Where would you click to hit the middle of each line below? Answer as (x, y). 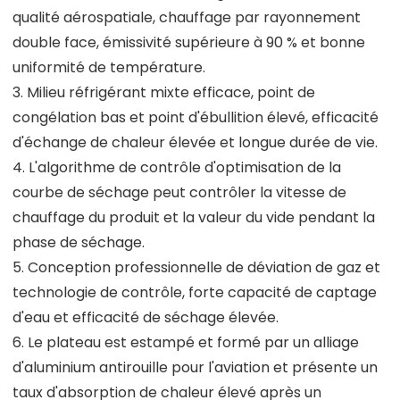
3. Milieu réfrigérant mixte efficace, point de (164, 92)
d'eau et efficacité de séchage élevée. (146, 317)
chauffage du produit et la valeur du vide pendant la (194, 217)
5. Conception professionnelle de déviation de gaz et (196, 267)
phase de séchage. (79, 242)
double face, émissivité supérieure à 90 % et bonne (189, 42)
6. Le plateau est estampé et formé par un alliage (186, 342)
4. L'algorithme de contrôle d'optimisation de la (177, 167)
